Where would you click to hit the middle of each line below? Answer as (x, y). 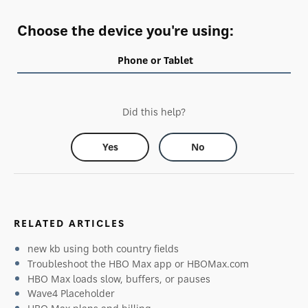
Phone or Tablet (155, 60)
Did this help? (154, 111)
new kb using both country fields (103, 249)
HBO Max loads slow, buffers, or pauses (119, 278)
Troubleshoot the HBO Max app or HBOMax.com (138, 263)
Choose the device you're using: (125, 30)
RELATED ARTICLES (69, 223)
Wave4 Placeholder (71, 294)
